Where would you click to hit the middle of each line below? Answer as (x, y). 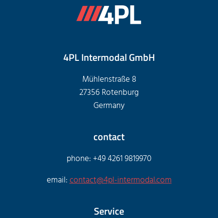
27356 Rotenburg (109, 92)
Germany (109, 105)
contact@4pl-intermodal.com (120, 180)
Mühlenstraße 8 (109, 79)
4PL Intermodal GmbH (109, 57)
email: (58, 180)
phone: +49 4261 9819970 (109, 158)
